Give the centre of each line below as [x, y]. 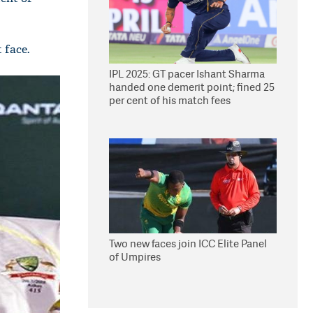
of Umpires [135, 257]
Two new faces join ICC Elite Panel [188, 243]
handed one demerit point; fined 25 [192, 87]
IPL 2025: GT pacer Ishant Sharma [187, 74]
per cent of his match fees [170, 100]
